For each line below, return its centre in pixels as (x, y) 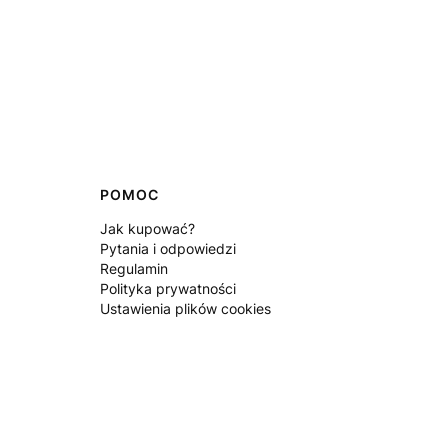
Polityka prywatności (168, 289)
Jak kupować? (147, 229)
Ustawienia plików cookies (185, 309)
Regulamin (134, 269)
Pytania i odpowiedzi (168, 249)
